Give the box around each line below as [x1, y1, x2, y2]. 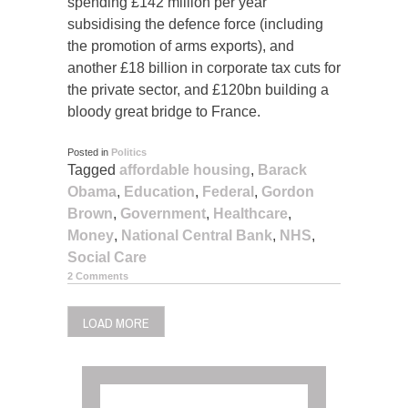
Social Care [67, 250, 147, 266]
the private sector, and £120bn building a [67, 82, 329, 98]
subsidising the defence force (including [67, 16, 323, 33]
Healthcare [213, 206, 288, 222]
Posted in [67, 147, 111, 158]
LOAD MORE [83, 310, 149, 336]
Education [124, 184, 195, 200]
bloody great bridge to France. [67, 104, 260, 120]
